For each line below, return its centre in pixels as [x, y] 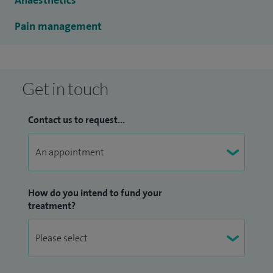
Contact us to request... [76, 120]
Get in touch [65, 88]
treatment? [52, 206]
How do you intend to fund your [95, 193]
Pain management [58, 26]
